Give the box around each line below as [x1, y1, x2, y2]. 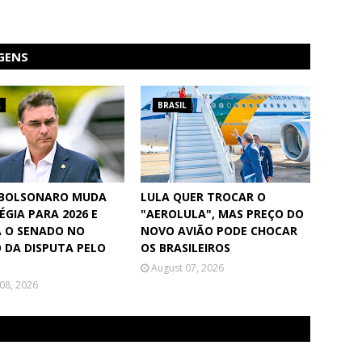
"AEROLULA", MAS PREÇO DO [141, 206, 304, 222]
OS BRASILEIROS [141, 240, 230, 256]
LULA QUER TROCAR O [141, 189, 266, 205]
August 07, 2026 [151, 261, 224, 276]
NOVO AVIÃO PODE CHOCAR [141, 223, 297, 239]
